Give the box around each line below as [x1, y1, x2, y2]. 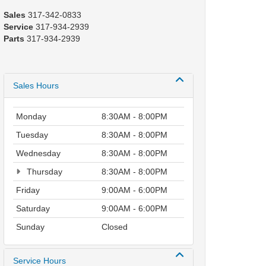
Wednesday [16, 148, 61, 158]
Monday [16, 112, 46, 121]
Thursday [24, 167, 62, 176]
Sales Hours [13, 81, 59, 90]
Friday [16, 185, 40, 195]
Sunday [16, 222, 45, 232]
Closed [102, 222, 128, 232]
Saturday [16, 204, 50, 213]
